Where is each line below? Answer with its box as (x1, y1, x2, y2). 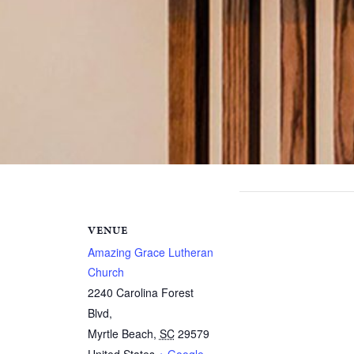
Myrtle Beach (87, 325, 153, 341)
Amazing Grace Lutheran (87, 243, 213, 260)
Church (87, 263, 124, 280)
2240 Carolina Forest (87, 284, 194, 300)
